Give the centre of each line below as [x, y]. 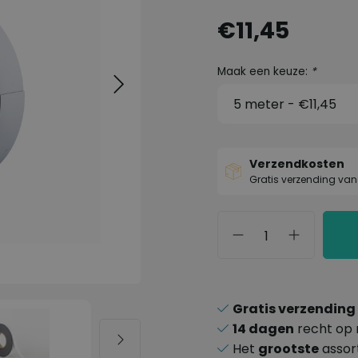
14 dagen [263, 329]
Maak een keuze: [264, 72]
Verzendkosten [296, 164]
